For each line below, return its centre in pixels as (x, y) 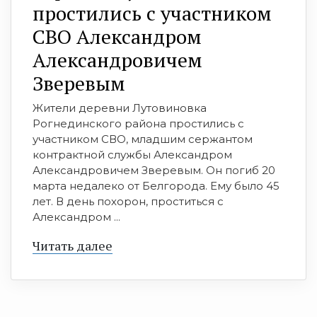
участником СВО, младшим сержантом (143, 139)
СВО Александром (117, 36)
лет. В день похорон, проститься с (128, 201)
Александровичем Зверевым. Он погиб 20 (154, 170)
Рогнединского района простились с (138, 123)
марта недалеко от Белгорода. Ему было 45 (156, 185)
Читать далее (73, 245)
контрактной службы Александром (132, 154)
